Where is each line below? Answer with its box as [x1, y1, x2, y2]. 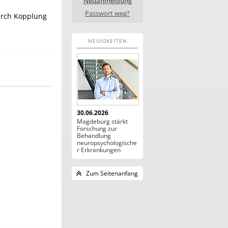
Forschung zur [77, 124, 117, 133]
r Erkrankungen [77, 146, 121, 154]
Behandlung [77, 131, 111, 140]
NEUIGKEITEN [88, 37, 127, 44]
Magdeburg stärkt [77, 117, 128, 126]
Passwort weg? [85, 9, 130, 18]
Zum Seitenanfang [86, 169, 138, 178]
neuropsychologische [77, 138, 137, 147]
